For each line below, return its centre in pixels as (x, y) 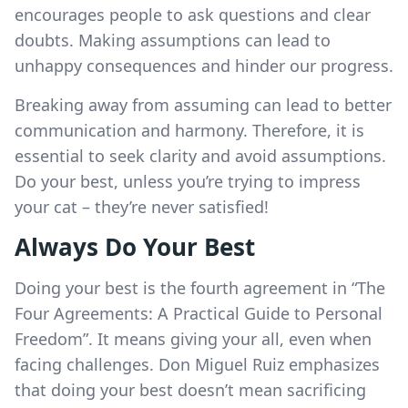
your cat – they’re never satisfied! (142, 206)
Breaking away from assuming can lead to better (203, 104)
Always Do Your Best (135, 246)
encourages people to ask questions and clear (193, 14)
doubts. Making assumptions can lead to (173, 40)
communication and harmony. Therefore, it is (189, 130)
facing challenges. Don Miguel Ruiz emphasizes (197, 364)
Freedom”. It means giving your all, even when (193, 338)
